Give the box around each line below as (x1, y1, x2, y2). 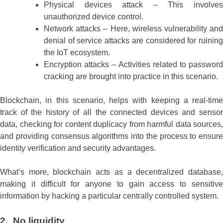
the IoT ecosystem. (44, 48, 110, 57)
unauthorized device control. (44, 12, 143, 21)
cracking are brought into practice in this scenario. (44, 72, 218, 81)
